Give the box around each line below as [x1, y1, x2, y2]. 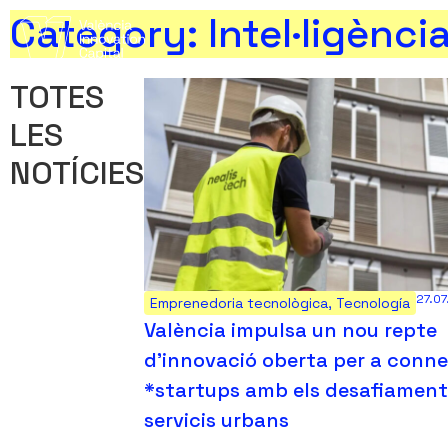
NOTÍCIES [10, 153, 144, 193]
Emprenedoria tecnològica [150, 293, 328, 312]
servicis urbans [144, 406, 289, 433]
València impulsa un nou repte [144, 316, 437, 343]
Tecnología [336, 293, 410, 312]
